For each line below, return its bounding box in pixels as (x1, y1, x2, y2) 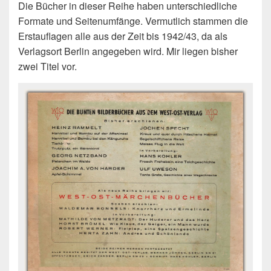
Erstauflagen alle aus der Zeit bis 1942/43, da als (18, 28, 227, 43)
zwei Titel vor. (18, 59, 77, 73)
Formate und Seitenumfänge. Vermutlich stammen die (18, 13, 248, 28)
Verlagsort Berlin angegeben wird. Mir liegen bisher (18, 44, 238, 58)
